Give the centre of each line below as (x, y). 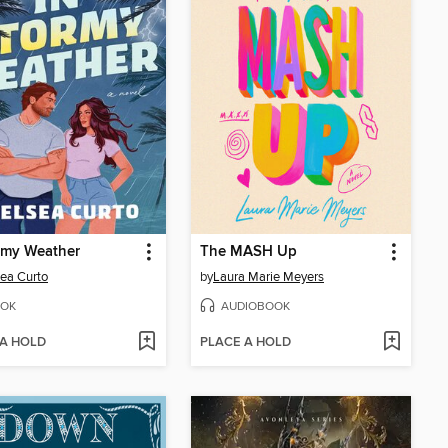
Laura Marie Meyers (268, 276)
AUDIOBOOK (255, 306)
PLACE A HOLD (245, 343)
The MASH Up (248, 251)
